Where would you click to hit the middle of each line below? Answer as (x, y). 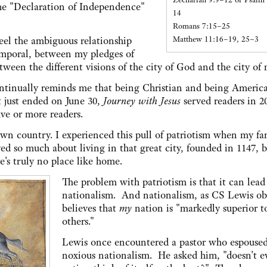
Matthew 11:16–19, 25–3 (216, 39)
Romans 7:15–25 (201, 26)
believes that (91, 208)
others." (78, 221)
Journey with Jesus (142, 101)
